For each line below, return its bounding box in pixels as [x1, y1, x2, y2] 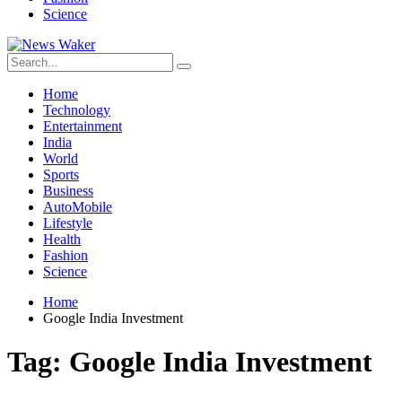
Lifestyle [43, 215, 92, 231]
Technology [43, 102, 110, 118]
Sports [43, 167, 79, 182]
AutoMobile [43, 199, 112, 214]
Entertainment [43, 118, 122, 134]
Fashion [43, 248, 88, 263]
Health [43, 232, 81, 247]
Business [43, 183, 93, 198]
